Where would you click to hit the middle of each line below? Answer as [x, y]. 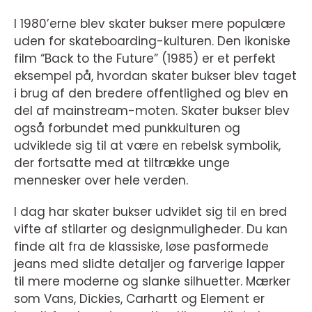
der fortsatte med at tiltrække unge [122, 163]
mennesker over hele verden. [101, 180]
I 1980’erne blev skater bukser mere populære [150, 24]
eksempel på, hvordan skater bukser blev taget [155, 76]
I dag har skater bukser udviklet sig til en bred [150, 212]
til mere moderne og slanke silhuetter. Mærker [152, 281]
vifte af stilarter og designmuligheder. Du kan [151, 229]
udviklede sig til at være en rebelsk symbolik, [147, 146]
